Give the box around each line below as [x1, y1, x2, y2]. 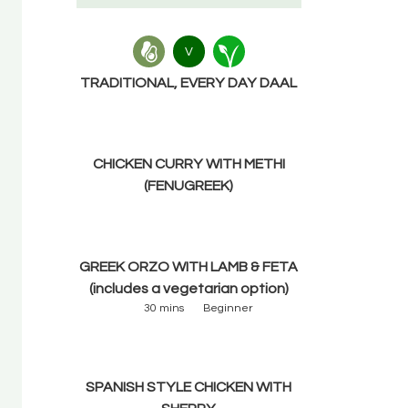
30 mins [143, 302, 184, 315]
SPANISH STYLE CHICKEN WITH [86, 380, 292, 395]
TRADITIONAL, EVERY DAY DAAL [80, 76, 298, 90]
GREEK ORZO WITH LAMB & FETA [79, 260, 299, 274]
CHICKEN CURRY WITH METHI [92, 157, 285, 171]
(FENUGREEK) [144, 178, 234, 193]
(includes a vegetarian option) [88, 281, 289, 296]
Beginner [202, 302, 253, 315]
